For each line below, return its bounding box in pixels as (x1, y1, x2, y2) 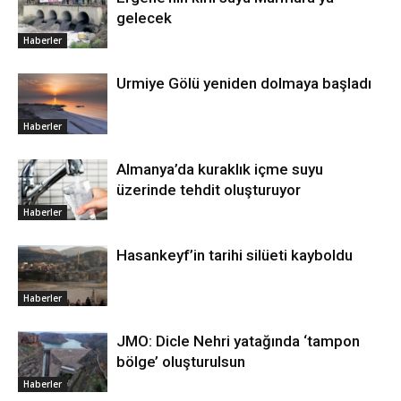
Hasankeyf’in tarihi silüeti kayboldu (116, 245, 353, 264)
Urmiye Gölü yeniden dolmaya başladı (116, 73, 371, 92)
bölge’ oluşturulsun (116, 352, 245, 371)
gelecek (116, 8, 172, 27)
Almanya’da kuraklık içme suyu (116, 159, 323, 178)
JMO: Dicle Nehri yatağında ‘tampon (116, 331, 360, 350)
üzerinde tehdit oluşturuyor (116, 180, 301, 199)
